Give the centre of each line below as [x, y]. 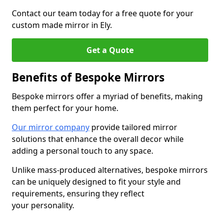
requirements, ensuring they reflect [78, 193]
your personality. [43, 205]
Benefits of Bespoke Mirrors [88, 77]
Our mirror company [51, 127]
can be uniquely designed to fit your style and [96, 182]
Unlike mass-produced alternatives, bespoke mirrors [110, 170]
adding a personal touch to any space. [82, 151]
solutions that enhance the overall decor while [98, 139]
